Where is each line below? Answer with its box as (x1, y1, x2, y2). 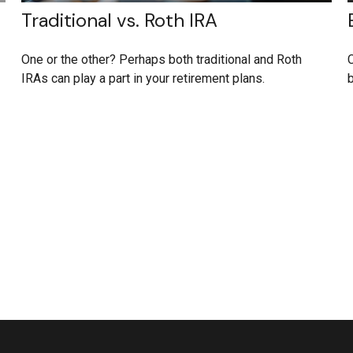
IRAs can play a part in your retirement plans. (21, 71, 266, 87)
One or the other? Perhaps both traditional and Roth (21, 52, 303, 68)
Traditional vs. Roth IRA (21, 8, 218, 33)
